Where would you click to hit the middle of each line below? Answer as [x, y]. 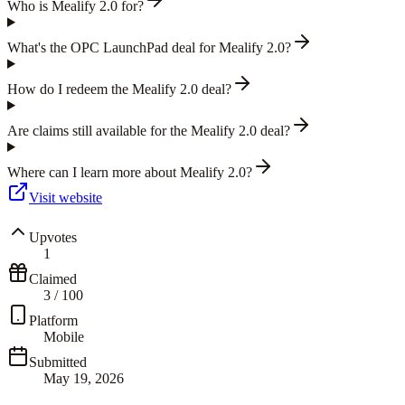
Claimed [53, 278]
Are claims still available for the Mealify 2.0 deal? [149, 130]
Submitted [58, 362]
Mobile [64, 336]
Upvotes [53, 237]
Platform [53, 320]
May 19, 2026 [84, 378]
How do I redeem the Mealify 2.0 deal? [119, 89]
